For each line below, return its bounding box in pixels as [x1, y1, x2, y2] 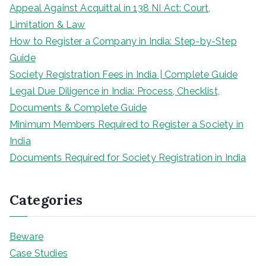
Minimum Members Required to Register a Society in [9, 119, 243, 131]
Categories [9, 191, 83, 209]
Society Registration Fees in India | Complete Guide [9, 69, 238, 81]
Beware [9, 231, 43, 243]
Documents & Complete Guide [9, 102, 147, 114]
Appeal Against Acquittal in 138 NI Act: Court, [9, 2, 211, 14]
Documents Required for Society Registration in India [9, 152, 246, 164]
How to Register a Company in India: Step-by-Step [9, 36, 237, 47]
